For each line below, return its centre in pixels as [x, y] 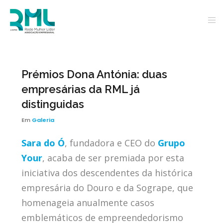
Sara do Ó [43, 143]
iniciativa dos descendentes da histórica [107, 173]
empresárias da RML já [80, 89]
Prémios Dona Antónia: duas [94, 74]
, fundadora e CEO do [110, 143]
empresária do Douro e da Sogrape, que [107, 188]
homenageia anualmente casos [88, 203]
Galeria [43, 120]
